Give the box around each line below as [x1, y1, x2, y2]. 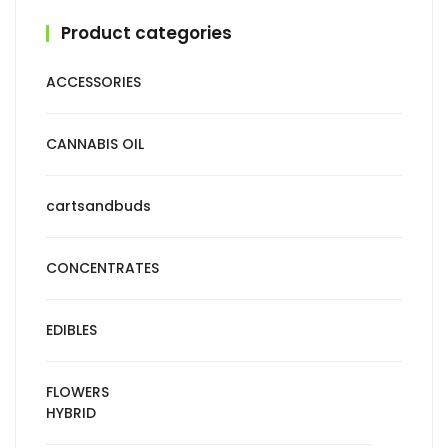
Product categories [61, 20, 232, 45]
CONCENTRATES [46, 257, 159, 278]
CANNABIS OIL [46, 133, 144, 154]
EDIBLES [46, 319, 97, 340]
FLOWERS [46, 381, 109, 402]
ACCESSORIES [46, 71, 141, 92]
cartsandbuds [46, 195, 151, 216]
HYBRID [46, 402, 96, 423]
